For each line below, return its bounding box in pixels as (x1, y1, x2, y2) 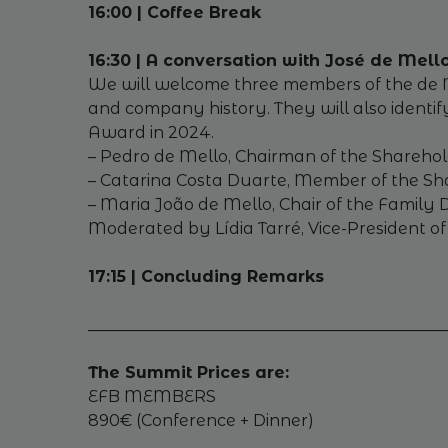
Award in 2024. (87, 123, 214, 142)
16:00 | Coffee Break (87, 3, 261, 22)
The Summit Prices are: (87, 363, 289, 382)
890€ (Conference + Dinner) (87, 411, 314, 430)
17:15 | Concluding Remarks (87, 267, 324, 286)
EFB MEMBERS (87, 387, 216, 406)
